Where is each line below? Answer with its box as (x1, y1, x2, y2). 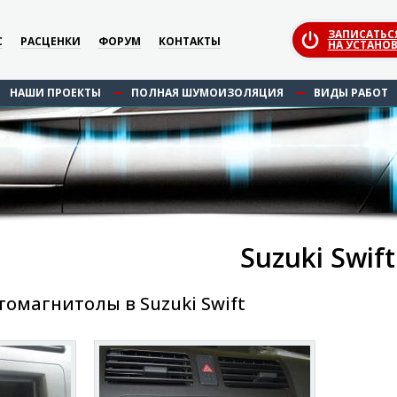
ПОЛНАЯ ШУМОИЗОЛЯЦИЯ (130, 85, 284, 100)
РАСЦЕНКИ (20, 33, 82, 49)
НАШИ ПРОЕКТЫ (9, 85, 101, 100)
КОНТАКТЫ (159, 33, 222, 49)
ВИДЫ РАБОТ (313, 85, 388, 100)
